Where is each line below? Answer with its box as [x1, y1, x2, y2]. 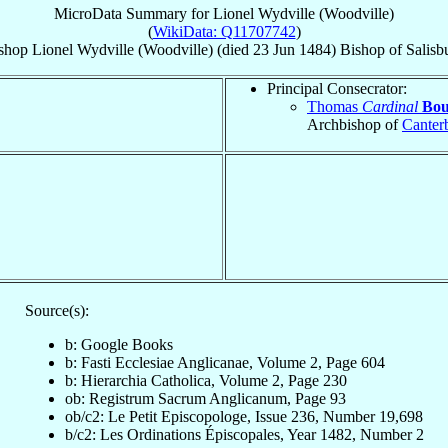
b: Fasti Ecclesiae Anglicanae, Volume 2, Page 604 [64, 353, 385, 371]
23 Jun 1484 [253, 40, 331, 58]
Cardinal [362, 97, 418, 115]
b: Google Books [64, 335, 173, 353]
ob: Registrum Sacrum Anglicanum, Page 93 [64, 389, 346, 407]
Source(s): [24, 301, 89, 319]
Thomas [307, 97, 362, 115]
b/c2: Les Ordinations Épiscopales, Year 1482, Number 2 [64, 425, 424, 443]
